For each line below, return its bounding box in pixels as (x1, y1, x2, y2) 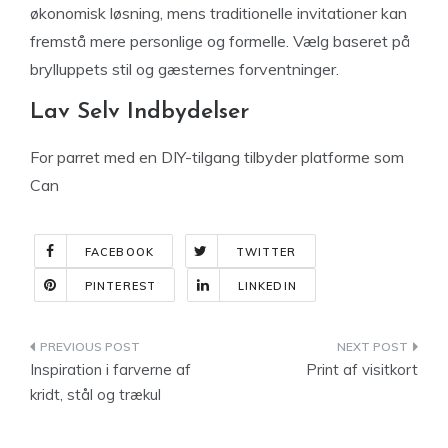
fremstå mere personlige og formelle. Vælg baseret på (30, 31, 410, 51)
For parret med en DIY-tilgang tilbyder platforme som (30, 147, 404, 167)
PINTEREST (85, 279, 156, 293)
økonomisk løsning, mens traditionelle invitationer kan (30, 3, 407, 23)
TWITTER (235, 245, 297, 259)
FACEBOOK (85, 245, 154, 259)
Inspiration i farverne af (30, 360, 191, 379)
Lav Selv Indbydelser (30, 101, 249, 124)
